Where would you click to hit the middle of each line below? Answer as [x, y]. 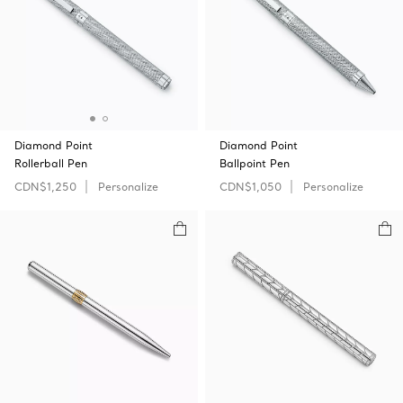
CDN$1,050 [251, 187]
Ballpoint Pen [255, 163]
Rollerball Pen [51, 163]
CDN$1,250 [45, 187]
